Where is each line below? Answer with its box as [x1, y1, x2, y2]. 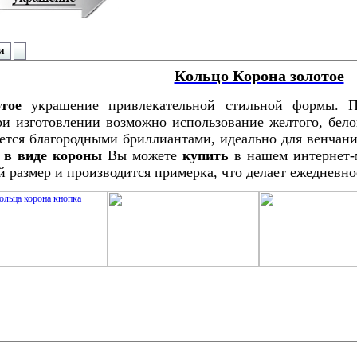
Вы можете [101, 147, 182, 164]
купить [182, 147, 234, 164]
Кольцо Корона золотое [174, 67, 344, 84]
